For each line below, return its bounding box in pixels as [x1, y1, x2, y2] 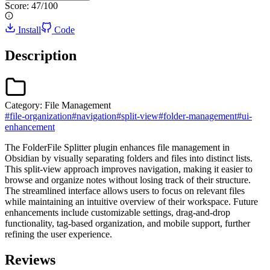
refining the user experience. [5, 228, 112, 239]
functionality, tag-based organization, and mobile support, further [5, 218, 250, 228]
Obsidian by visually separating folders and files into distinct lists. [5, 152, 253, 163]
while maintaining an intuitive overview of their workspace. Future [5, 196, 258, 207]
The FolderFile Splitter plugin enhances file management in [5, 142, 230, 152]
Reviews [5, 251, 55, 268]
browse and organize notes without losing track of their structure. [5, 174, 251, 185]
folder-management [163, 110, 237, 121]
